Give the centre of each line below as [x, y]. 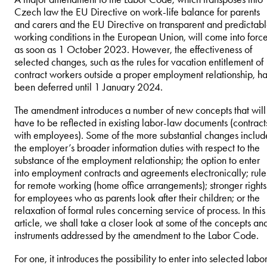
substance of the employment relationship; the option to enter [137, 160]
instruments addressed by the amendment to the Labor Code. [136, 235]
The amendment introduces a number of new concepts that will [140, 110]
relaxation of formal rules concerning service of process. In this [140, 210]
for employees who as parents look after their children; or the [137, 198]
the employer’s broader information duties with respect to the [137, 148]
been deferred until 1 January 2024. [89, 87]
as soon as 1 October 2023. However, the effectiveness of [133, 49]
